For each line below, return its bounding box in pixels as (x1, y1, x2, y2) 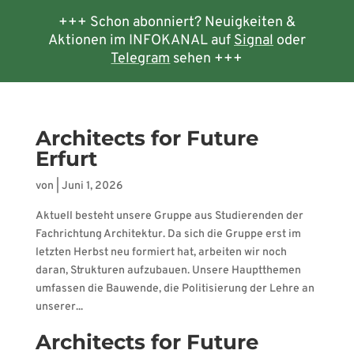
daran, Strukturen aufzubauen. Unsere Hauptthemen (35, 264, 301, 277)
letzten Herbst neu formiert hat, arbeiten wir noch (35, 246, 287, 259)
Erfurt (35, 146, 97, 171)
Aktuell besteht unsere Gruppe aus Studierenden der (35, 209, 303, 223)
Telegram (111, 50, 171, 68)
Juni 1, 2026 (61, 179, 122, 193)
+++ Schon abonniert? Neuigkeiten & (58, 13, 296, 32)
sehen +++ (170, 50, 243, 68)
